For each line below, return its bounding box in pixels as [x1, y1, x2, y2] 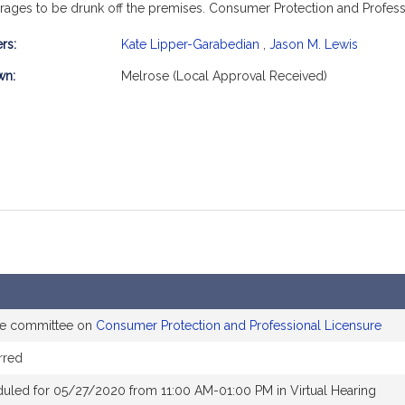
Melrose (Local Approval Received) [121, 69, 327, 83]
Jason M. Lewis [269, 37, 358, 52]
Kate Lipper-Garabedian [121, 37, 259, 52]
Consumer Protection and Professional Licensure [96, 318, 381, 333]
